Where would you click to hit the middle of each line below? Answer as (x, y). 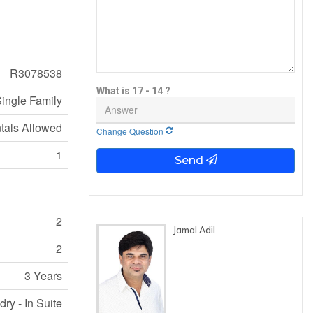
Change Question (131, 131)
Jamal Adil (194, 230)
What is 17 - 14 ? (133, 91)
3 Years (43, 276)
